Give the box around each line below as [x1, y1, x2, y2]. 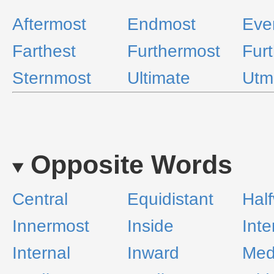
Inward [127, 243, 179, 262]
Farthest [12, 42, 76, 61]
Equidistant [127, 190, 213, 209]
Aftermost [12, 15, 86, 34]
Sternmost [12, 68, 91, 87]
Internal [12, 243, 70, 262]
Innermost [12, 217, 89, 235]
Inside [127, 217, 174, 235]
